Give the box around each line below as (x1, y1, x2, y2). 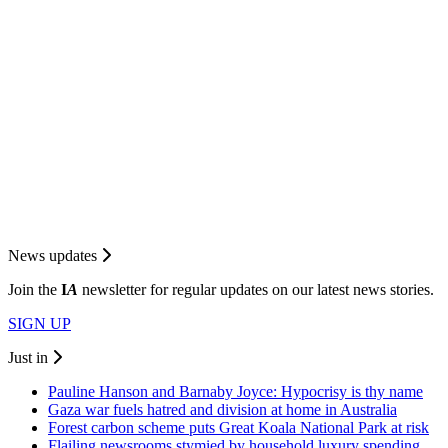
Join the (8, 280, 61, 298)
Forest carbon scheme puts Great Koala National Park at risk (48, 418, 429, 436)
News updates (8, 246, 101, 264)
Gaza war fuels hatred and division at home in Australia (48, 400, 397, 418)
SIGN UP (8, 314, 71, 332)
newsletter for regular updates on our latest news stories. (78, 280, 434, 298)
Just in (8, 348, 52, 366)
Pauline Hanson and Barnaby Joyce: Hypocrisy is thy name (48, 382, 423, 400)
